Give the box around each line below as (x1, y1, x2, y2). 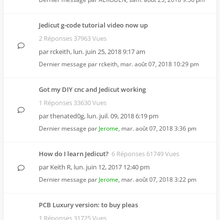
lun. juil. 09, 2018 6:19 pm (87, 111, 159, 120)
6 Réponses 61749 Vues (111, 149, 179, 158)
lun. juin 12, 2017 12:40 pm (74, 163, 150, 171)
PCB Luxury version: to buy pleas (39, 200, 138, 209)
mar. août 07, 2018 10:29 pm (120, 60, 199, 68)
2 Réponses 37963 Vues (39, 34, 107, 43)
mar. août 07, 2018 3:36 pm (121, 124, 196, 133)
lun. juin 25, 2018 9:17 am (73, 47, 145, 56)
